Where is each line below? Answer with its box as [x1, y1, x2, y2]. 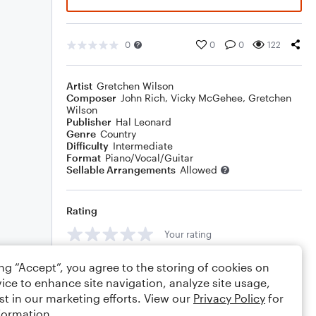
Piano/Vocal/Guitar [105, 152, 193, 164]
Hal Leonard [116, 116, 171, 128]
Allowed [180, 164, 217, 176]
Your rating [164, 228, 212, 240]
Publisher [66, 116, 111, 128]
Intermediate [113, 140, 173, 152]
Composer [66, 92, 116, 104]
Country [100, 128, 136, 140]
